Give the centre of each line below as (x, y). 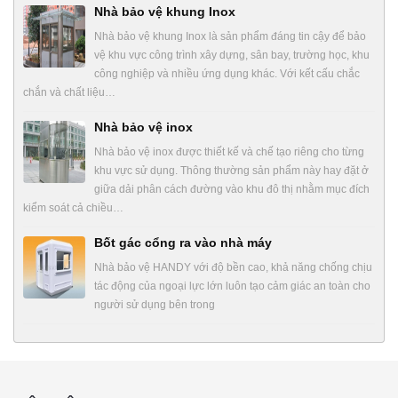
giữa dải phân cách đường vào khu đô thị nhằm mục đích (232, 190)
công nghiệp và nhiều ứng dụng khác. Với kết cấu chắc (227, 74)
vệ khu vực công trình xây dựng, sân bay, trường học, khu (232, 56)
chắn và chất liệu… (69, 93)
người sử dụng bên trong (155, 305)
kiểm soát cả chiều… (73, 208)
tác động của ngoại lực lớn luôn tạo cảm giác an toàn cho (232, 287)
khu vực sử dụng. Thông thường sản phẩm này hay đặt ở (231, 171)
